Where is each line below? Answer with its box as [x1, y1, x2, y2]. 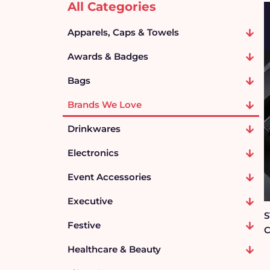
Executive [67, 195, 113, 207]
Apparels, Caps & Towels [67, 27, 179, 38]
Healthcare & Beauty [67, 243, 161, 255]
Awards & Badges [67, 51, 148, 62]
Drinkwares [67, 123, 121, 134]
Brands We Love [67, 99, 142, 110]
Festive [67, 219, 101, 231]
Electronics [67, 147, 119, 159]
